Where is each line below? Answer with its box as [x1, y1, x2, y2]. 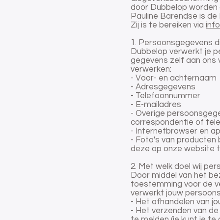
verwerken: [131, 65, 171, 74]
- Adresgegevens [131, 82, 195, 92]
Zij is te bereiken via [131, 21, 206, 30]
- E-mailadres [131, 100, 181, 110]
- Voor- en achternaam [131, 74, 217, 83]
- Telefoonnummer [131, 91, 200, 101]
